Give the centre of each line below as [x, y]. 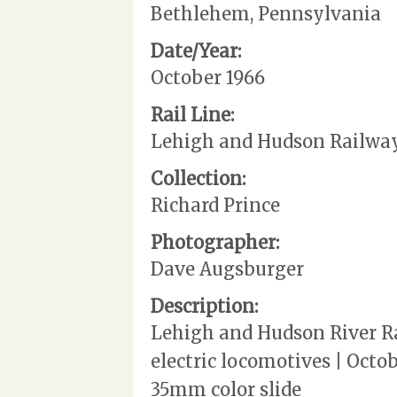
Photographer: [215, 242]
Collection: [198, 178]
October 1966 [208, 77]
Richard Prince [215, 205]
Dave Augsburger [227, 269]
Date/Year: [196, 51]
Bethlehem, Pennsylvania [266, 13]
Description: [204, 306]
